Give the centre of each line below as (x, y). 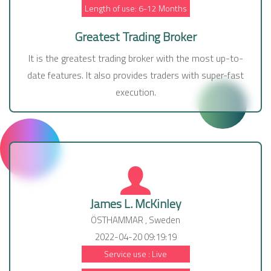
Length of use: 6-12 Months (135, 8)
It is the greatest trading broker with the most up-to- (135, 58)
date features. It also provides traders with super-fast (135, 75)
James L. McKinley (135, 204)
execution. (135, 92)
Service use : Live (135, 254)
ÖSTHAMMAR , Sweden (135, 220)
